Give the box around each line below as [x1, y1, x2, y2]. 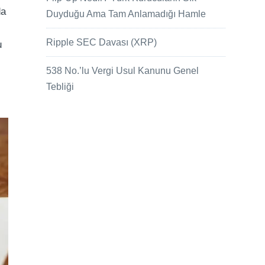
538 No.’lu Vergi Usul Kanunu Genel [46, 66, 199, 76]
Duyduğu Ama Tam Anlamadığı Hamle [46, 9, 206, 20]
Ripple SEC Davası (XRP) [46, 37, 157, 48]
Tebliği [46, 82, 75, 92]
